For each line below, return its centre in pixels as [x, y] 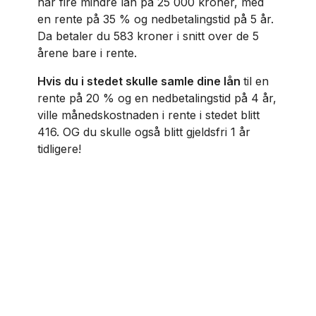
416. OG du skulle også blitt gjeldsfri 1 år [144, 132]
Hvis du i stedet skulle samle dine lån [140, 81]
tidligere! [59, 149]
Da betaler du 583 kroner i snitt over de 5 [148, 36]
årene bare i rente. [87, 53]
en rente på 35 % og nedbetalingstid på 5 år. [155, 19]
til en [256, 81]
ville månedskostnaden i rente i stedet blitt [148, 115]
